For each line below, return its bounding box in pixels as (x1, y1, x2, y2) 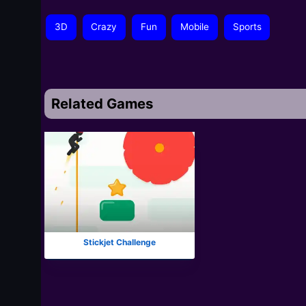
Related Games (51, 94, 154, 112)
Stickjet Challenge (81, 236, 158, 247)
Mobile (180, 21, 210, 33)
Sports (232, 21, 262, 33)
